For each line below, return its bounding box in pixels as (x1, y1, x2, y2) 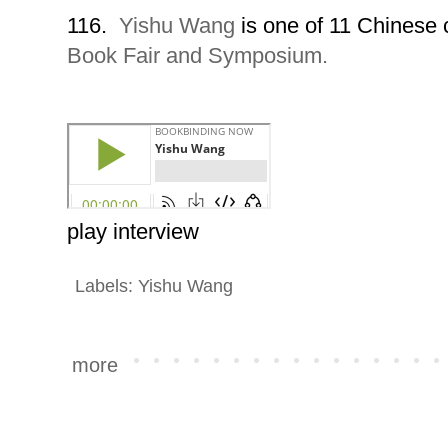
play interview (67, 219, 199, 244)
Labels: (75, 276, 138, 296)
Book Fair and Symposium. (67, 43, 328, 68)
